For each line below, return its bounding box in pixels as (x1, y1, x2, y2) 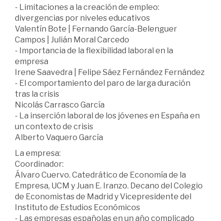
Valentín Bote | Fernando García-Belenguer (15, 24, 177, 34)
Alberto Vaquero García (15, 132, 103, 142)
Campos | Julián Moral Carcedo (15, 35, 129, 44)
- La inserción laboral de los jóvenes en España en (15, 110, 200, 120)
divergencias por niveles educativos (15, 13, 150, 23)
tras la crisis (15, 89, 59, 99)
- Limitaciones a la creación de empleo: (15, 2, 159, 12)
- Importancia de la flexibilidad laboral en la (15, 45, 173, 55)
